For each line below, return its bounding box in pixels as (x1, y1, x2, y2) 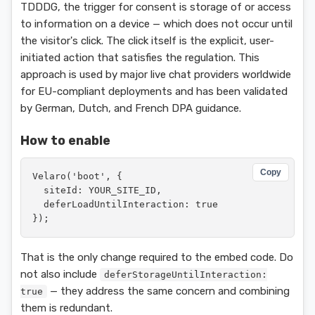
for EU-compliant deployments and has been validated (20, 85, 288, 98)
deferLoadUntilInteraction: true (32, 199, 218, 210)
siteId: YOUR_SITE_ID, (32, 185, 162, 195)
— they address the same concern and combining (47, 285, 290, 297)
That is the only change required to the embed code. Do (20, 251, 293, 264)
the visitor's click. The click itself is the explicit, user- (20, 34, 274, 47)
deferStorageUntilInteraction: (104, 269, 267, 280)
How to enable (20, 133, 110, 148)
